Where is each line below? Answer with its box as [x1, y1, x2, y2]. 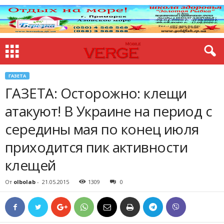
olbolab [13, 178, 35, 185]
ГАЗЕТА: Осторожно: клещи [5, 83, 187, 102]
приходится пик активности [5, 137, 187, 156]
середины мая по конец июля [5, 119, 199, 138]
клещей [5, 155, 56, 174]
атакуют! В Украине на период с [5, 101, 212, 120]
